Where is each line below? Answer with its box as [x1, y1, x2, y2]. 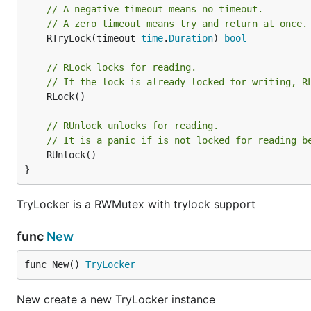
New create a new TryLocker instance [17, 292, 215, 306]
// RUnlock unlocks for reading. [47, 120, 219, 131]
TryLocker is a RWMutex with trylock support [17, 197, 255, 211]
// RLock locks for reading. [47, 62, 196, 73]
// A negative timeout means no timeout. [47, 3, 263, 15]
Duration [169, 33, 213, 44]
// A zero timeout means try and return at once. [47, 18, 308, 29]
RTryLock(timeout [47, 33, 141, 44]
